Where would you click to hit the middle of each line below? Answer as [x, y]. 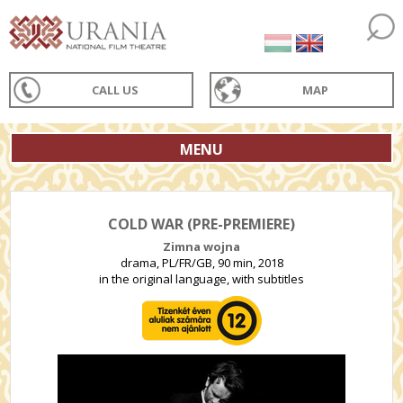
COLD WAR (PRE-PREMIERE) [201, 224]
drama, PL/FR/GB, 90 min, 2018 [201, 263]
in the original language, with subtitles [201, 279]
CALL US [116, 90]
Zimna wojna [201, 246]
